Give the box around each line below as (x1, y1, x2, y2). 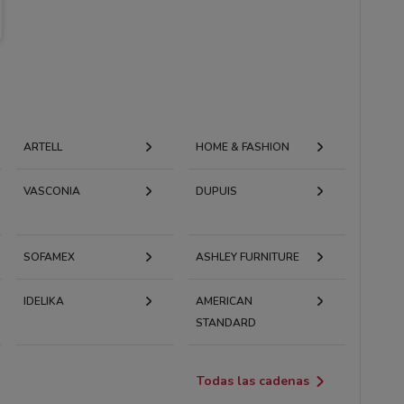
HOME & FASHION (195, 139, 289, 154)
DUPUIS (195, 183, 237, 198)
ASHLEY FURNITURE (195, 249, 299, 264)
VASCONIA (23, 183, 80, 198)
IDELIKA (23, 293, 64, 308)
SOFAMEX (23, 249, 75, 264)
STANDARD (195, 315, 256, 330)
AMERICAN (195, 293, 252, 308)
